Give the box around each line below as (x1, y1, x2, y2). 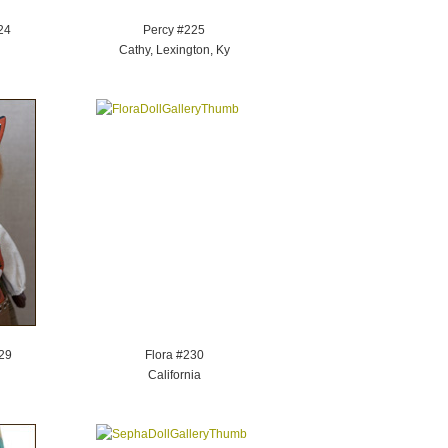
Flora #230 (144, 348, 204, 362)
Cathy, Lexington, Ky (118, 43, 230, 57)
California (147, 368, 201, 382)
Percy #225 (143, 23, 205, 37)
